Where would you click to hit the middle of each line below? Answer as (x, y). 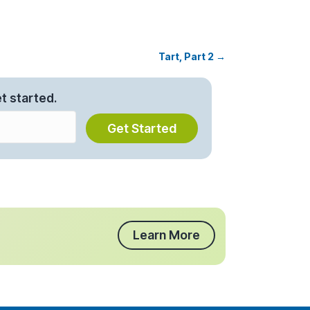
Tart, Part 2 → (192, 57)
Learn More (166, 235)
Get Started (142, 129)
